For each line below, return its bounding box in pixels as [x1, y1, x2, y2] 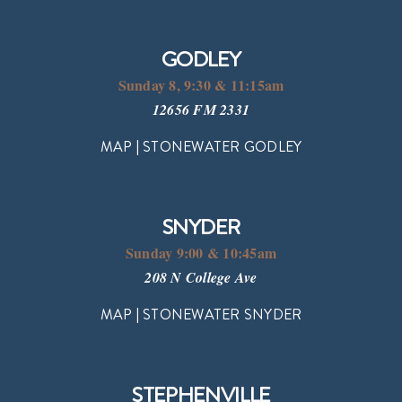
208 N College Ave [144, 267, 258, 287]
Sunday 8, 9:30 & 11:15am [118, 74, 284, 95]
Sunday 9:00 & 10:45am [125, 241, 277, 263]
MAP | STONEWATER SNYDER [100, 303, 302, 324]
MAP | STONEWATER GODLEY [100, 135, 302, 156]
